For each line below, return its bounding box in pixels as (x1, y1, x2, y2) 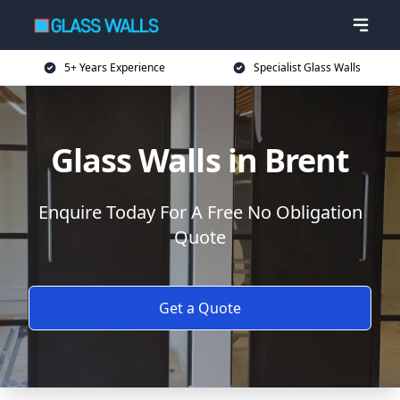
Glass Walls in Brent (50, 138, 350, 182)
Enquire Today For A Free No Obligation (37, 200, 362, 224)
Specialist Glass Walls (254, 60, 361, 75)
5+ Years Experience (63, 60, 165, 75)
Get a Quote (159, 298, 241, 318)
